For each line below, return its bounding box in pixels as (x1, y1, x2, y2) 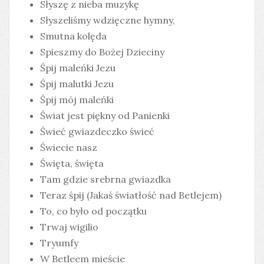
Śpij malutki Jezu (40, 78, 114, 90)
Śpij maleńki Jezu (40, 62, 115, 74)
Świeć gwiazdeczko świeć (40, 126, 154, 138)
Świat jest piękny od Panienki (40, 110, 170, 122)
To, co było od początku (40, 205, 147, 217)
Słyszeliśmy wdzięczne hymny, (40, 14, 175, 27)
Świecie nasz (40, 141, 97, 154)
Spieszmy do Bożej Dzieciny (40, 46, 164, 58)
